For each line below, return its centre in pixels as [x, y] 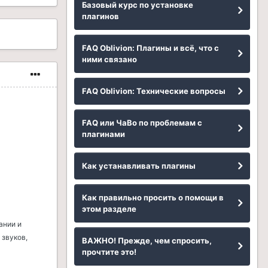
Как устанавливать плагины [139, 166]
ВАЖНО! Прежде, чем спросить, [147, 240]
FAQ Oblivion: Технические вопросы [154, 91]
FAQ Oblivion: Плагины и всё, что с [150, 48]
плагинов [100, 16]
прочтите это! [109, 252]
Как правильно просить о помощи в [153, 197]
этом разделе [109, 209]
